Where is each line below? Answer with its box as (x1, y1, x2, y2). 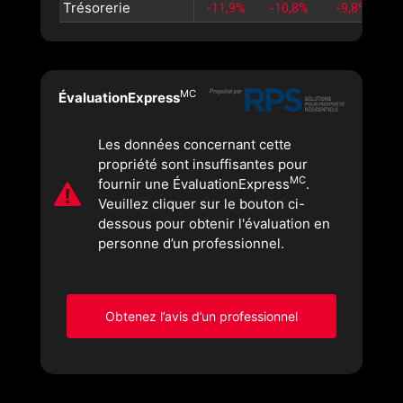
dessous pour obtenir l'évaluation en (98, 214, 331, 232)
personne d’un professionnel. (98, 234, 285, 252)
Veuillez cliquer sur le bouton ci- (98, 194, 306, 212)
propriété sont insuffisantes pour (98, 155, 309, 173)
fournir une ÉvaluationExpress (98, 175, 291, 193)
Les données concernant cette (98, 135, 292, 153)
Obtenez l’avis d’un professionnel (105, 308, 298, 324)
